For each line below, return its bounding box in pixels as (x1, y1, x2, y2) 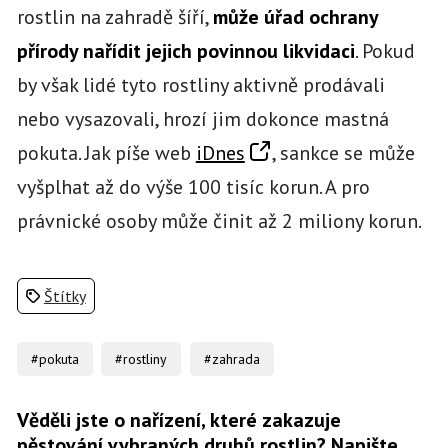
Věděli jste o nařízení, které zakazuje (16, 406, 341, 433)
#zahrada (203, 349, 260, 368)
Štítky (43, 285, 86, 306)
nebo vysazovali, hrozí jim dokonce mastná (16, 105, 389, 132)
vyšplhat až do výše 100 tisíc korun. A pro (16, 173, 370, 200)
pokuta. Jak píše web (16, 139, 196, 166)
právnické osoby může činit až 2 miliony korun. (16, 207, 422, 234)
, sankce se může (271, 139, 415, 166)
